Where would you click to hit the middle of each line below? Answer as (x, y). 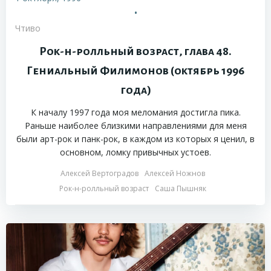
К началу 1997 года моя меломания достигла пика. (135, 113)
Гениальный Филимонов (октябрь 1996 (135, 71)
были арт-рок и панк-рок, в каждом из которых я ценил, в (135, 139)
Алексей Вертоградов (99, 174)
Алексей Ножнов (175, 174)
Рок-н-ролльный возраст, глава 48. (135, 52)
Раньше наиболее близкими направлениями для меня (135, 126)
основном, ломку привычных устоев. (135, 152)
